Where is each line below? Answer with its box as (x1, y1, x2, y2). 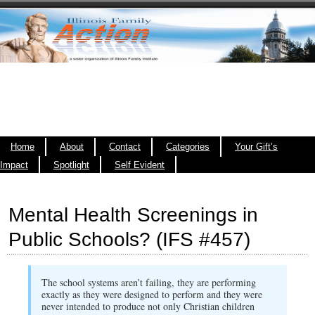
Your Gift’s (235, 141, 278, 152)
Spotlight (53, 160, 89, 170)
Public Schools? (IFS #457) (8, 229, 250, 250)
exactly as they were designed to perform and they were (41, 288, 262, 301)
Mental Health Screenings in (8, 204, 258, 226)
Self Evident (115, 160, 165, 170)
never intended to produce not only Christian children (41, 300, 255, 313)
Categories (166, 141, 210, 152)
